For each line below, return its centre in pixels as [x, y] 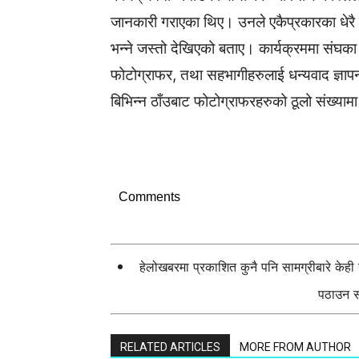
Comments [149, 197]
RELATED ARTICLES [170, 347]
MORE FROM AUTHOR [295, 347]
